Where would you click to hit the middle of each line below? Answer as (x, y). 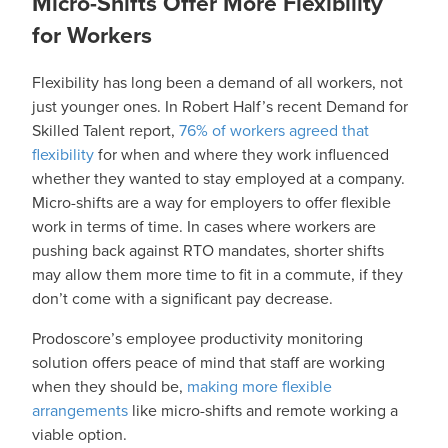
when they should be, (109, 387)
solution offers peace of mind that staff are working (208, 363)
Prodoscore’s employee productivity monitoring (197, 339)
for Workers (92, 35)
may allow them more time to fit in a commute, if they (217, 275)
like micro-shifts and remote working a (263, 411)
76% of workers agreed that (274, 131)
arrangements (80, 411)
